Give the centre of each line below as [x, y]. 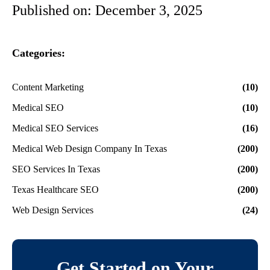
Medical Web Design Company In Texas [89, 148]
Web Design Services [53, 210]
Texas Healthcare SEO [55, 189]
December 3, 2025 [149, 10]
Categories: [39, 53]
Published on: [54, 10]
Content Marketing [48, 87]
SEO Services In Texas [56, 169]
